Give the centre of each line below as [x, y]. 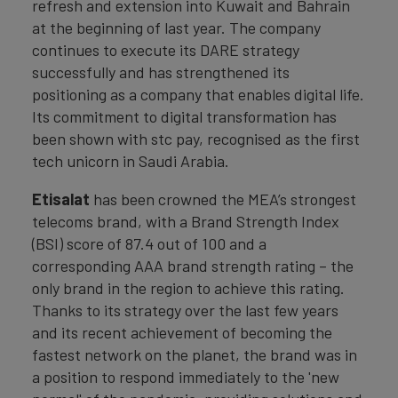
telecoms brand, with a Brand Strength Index [186, 222]
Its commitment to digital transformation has [184, 117]
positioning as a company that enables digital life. [198, 95]
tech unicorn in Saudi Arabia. [131, 161]
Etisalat [61, 199]
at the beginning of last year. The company [176, 28]
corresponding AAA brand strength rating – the [193, 266]
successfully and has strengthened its [161, 72]
